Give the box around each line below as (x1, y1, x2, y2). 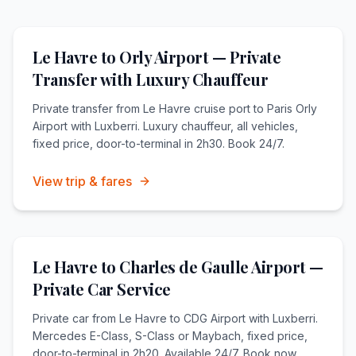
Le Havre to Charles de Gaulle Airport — (33, 255, 323, 277)
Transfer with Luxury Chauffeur (33, 68, 268, 90)
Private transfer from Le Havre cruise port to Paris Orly (33, 101, 317, 115)
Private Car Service (33, 277, 171, 300)
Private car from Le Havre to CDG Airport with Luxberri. (33, 311, 318, 325)
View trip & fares (33, 172, 132, 189)
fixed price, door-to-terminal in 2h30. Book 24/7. (33, 136, 284, 150)
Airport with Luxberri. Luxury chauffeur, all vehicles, (33, 118, 298, 133)
